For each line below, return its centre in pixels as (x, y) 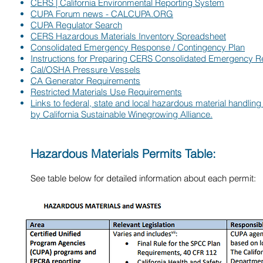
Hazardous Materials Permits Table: (125, 154)
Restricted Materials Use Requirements (106, 92)
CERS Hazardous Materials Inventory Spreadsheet (128, 36)
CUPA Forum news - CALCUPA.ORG (102, 14)
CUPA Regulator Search (76, 25)
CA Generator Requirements (85, 81)
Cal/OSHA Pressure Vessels (85, 70)
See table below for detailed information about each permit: (143, 178)
